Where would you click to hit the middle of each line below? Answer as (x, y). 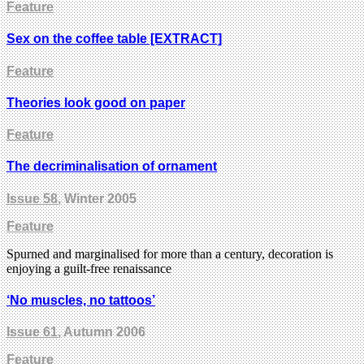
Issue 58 (32, 198)
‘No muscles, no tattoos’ (81, 300)
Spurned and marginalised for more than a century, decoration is (170, 253)
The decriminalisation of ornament (112, 167)
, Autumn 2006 (102, 332)
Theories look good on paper (96, 102)
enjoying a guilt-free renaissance (89, 268)
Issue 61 (32, 332)
